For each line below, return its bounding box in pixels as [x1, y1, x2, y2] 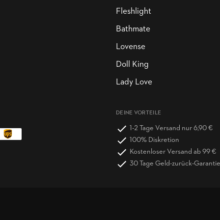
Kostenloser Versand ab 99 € [130, 148, 216, 156]
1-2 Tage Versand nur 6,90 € [130, 125, 213, 132]
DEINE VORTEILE [116, 110, 162, 116]
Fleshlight [116, 7, 151, 16]
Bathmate [116, 25, 150, 33]
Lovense [116, 43, 145, 51]
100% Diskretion [130, 137, 179, 144]
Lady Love [116, 78, 152, 86]
